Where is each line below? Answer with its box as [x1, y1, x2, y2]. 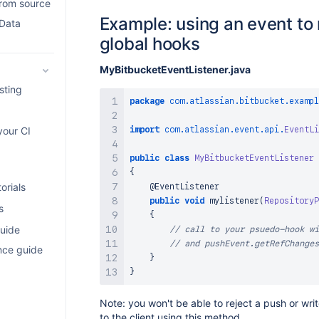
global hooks [99, 33, 200, 54]
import [129, 125, 159, 135]
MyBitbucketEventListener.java [99, 63, 251, 75]
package [129, 96, 164, 106]
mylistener [209, 196, 259, 206]
